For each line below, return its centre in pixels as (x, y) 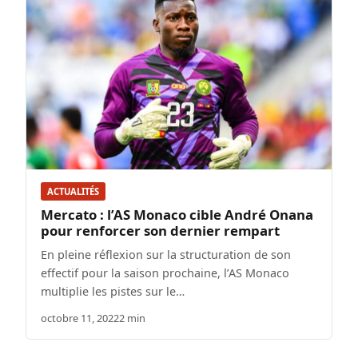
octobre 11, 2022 (80, 318)
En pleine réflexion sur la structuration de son (166, 254)
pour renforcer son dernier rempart (160, 230)
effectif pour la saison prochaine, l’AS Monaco (165, 272)
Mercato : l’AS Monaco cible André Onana (177, 214)
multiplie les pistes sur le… (113, 291)
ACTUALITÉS (73, 191)
